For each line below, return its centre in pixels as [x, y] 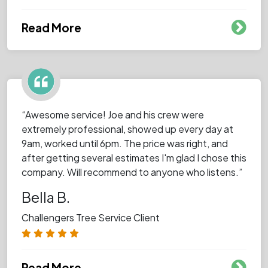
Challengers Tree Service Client [91, 217]
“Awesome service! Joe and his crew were [113, 114]
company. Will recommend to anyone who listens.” [132, 172]
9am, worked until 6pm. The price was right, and [125, 143]
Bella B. [46, 197]
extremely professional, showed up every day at [127, 129]
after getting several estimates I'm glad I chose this [134, 157]
